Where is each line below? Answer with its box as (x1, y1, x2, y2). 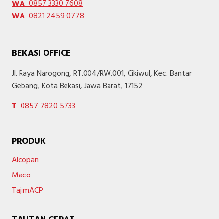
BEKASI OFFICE (12, 46, 71, 61)
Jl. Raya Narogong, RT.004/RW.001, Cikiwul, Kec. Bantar (12, 67, 192, 81)
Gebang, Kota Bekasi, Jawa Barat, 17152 (12, 80, 143, 93)
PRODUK (12, 134, 46, 149)
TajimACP (12, 184, 43, 197)
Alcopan (12, 153, 39, 167)
